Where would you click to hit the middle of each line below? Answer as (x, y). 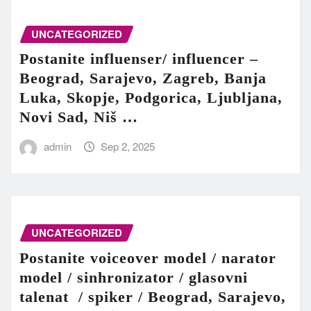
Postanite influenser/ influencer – (139, 59)
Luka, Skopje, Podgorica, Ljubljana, (151, 98)
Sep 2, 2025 (128, 146)
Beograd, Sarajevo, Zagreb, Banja (143, 78)
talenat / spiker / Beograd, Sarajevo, (153, 296)
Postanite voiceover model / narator (148, 258)
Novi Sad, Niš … (79, 117)
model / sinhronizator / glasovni (134, 277)
